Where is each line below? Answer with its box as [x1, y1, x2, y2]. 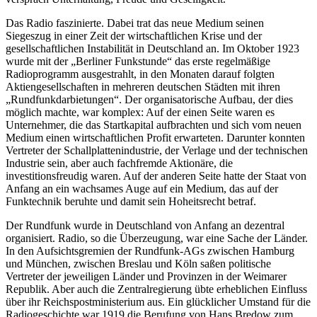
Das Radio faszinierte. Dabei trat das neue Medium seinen [6, 16, 264, 29]
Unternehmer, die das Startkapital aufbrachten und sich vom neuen [6, 118, 301, 131]
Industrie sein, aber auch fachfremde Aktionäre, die [6, 156, 233, 169]
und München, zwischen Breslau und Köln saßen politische [6, 257, 271, 270]
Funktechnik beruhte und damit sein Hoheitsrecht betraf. [6, 195, 256, 207]
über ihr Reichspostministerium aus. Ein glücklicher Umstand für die [6, 295, 311, 308]
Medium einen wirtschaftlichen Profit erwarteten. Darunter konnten [6, 131, 305, 144]
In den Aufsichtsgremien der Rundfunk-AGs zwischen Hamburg [6, 244, 294, 257]
